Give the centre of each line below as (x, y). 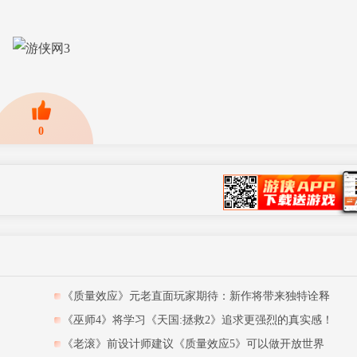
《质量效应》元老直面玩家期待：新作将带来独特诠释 (196, 296)
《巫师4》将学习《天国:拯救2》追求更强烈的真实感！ (198, 320)
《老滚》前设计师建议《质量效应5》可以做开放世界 (193, 344)
